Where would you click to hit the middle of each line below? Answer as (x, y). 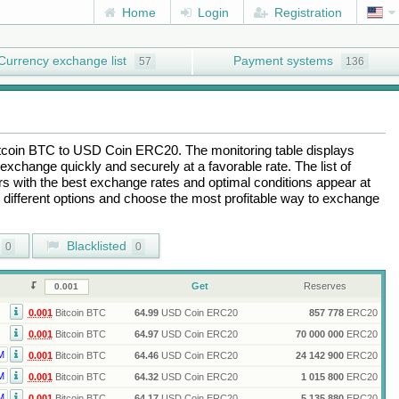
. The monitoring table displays (266, 150)
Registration (306, 12)
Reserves (325, 286)
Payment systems (283, 61)
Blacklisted (94, 246)
